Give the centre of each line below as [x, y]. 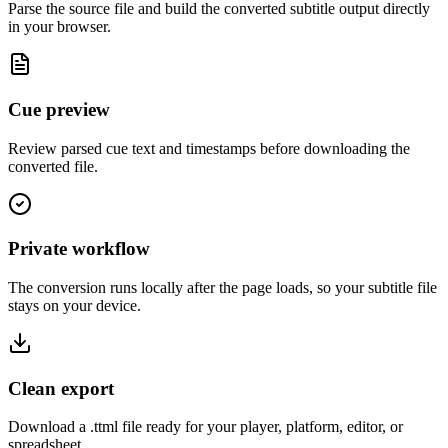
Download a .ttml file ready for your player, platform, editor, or [205, 427]
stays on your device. [74, 305]
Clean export [61, 388]
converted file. [53, 166]
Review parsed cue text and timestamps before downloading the [209, 148]
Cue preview [59, 109]
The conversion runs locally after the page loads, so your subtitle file [222, 287]
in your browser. [59, 27]
